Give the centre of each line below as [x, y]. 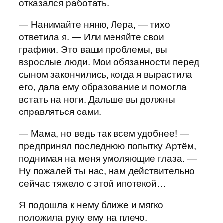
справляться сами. [60, 112]
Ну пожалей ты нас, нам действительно [107, 171]
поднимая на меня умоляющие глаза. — [108, 158]
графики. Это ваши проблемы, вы [93, 50]
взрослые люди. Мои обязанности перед [109, 62]
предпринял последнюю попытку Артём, [108, 146]
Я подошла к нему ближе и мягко [91, 205]
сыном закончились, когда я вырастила [106, 75]
